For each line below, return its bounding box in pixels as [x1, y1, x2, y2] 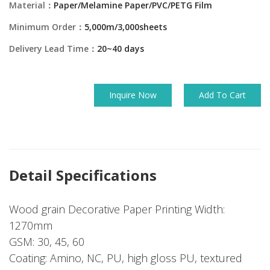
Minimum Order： [9, 21, 84, 33]
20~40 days [97, 43, 144, 54]
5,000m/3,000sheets [84, 21, 167, 33]
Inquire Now [109, 89, 157, 101]
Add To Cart [199, 89, 246, 101]
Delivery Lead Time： [9, 43, 97, 54]
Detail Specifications [9, 165, 157, 185]
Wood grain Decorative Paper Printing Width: [9, 202, 225, 216]
